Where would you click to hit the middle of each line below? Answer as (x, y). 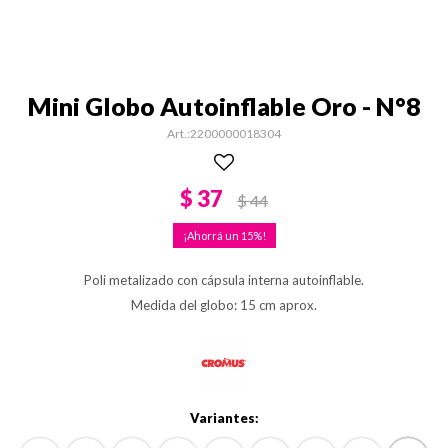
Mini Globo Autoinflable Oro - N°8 (224, 106)
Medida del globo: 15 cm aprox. (224, 305)
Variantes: (224, 418)
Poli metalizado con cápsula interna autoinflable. (224, 280)
